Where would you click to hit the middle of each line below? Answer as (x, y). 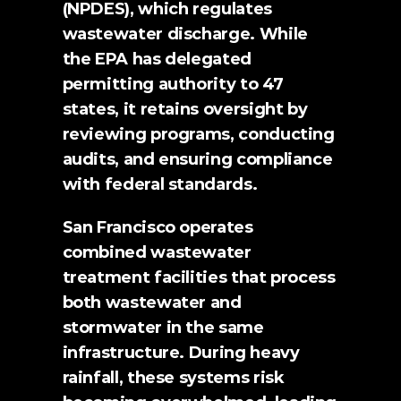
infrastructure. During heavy (181, 353)
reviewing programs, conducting (198, 134)
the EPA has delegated (157, 59)
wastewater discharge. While (185, 34)
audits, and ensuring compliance (197, 159)
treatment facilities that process (199, 277)
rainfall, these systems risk (173, 378)
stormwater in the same (163, 328)
